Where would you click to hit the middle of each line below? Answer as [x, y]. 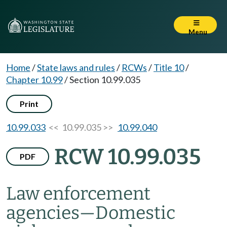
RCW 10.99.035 [127, 157]
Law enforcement [78, 194]
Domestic [135, 213]
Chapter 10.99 [34, 80]
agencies [43, 213]
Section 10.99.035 [105, 80]
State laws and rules [76, 67]
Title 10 [169, 67]
